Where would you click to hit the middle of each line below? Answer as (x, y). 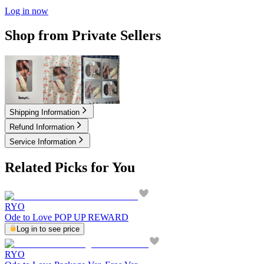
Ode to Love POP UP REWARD (67, 217)
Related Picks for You (70, 168)
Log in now (27, 11)
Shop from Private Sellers (83, 36)
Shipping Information (44, 113)
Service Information (43, 142)
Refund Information (42, 127)
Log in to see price (48, 229)
